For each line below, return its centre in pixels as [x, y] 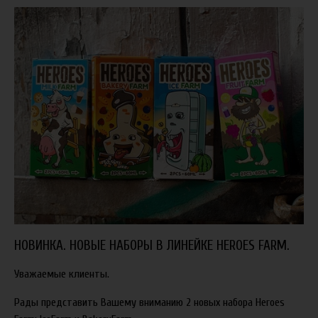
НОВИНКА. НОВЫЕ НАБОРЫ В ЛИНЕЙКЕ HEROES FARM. [152, 246]
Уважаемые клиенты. [62, 274]
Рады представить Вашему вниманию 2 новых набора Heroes [149, 302]
